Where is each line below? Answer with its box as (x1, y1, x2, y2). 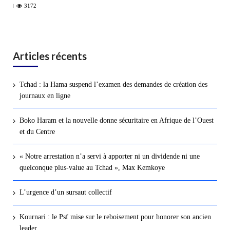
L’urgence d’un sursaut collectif (19, 188, 112, 197)
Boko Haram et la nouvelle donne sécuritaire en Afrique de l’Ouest (19, 116, 214, 124)
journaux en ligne (19, 91, 70, 100)
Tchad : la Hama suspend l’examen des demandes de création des (19, 80, 207, 88)
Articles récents (13, 49, 87, 62)
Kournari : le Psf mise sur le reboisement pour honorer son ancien (19, 213, 211, 221)
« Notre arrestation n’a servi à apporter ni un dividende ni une (19, 152, 200, 160)
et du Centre (19, 127, 55, 136)
